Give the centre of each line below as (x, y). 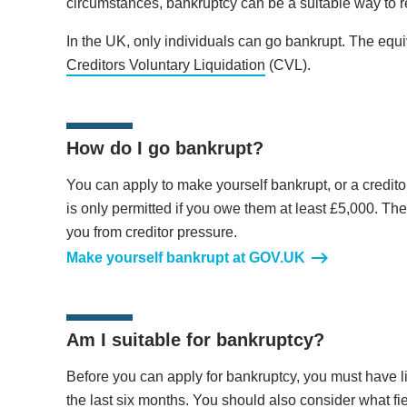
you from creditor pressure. (151, 233)
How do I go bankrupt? (164, 149)
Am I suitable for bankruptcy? (195, 340)
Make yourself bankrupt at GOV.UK (185, 258)
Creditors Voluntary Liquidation (165, 65)
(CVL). (288, 65)
